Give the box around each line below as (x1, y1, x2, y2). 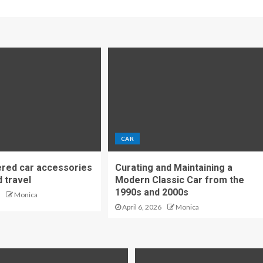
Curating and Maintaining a (114, 162, 232, 174)
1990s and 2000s (114, 187, 188, 198)
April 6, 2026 (120, 203, 161, 212)
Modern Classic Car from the (114, 174, 244, 186)
